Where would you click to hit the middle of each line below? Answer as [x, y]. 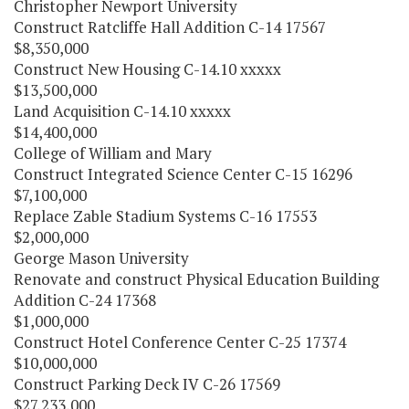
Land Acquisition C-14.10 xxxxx [122, 111]
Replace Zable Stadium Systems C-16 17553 [165, 216]
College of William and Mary [113, 153]
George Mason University [101, 258]
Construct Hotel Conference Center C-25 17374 [180, 342]
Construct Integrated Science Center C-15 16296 [183, 174]
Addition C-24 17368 [85, 300]
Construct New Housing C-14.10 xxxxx [147, 69]
